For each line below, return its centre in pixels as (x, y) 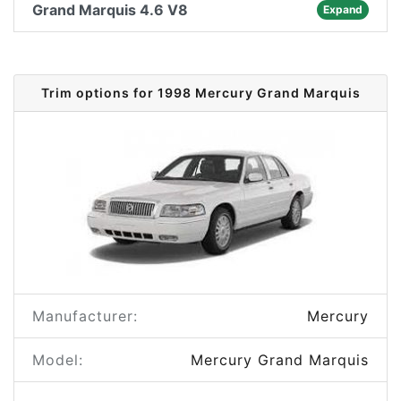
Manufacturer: (85, 316)
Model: (58, 360)
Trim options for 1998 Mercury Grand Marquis (200, 93)
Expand (342, 9)
